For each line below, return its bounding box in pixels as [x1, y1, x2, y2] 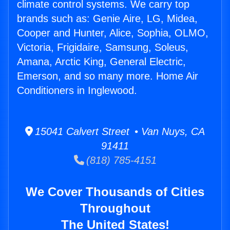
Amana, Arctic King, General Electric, [17, 56, 186, 68]
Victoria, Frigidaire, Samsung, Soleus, [17, 42, 188, 53]
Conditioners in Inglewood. [17, 85, 137, 97]
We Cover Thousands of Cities [26, 185, 204, 199]
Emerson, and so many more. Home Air [17, 70, 198, 82]
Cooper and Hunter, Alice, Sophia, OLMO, [17, 27, 208, 39]
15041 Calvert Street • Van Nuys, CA [33, 126, 205, 138]
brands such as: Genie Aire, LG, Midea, [17, 13, 198, 25]
